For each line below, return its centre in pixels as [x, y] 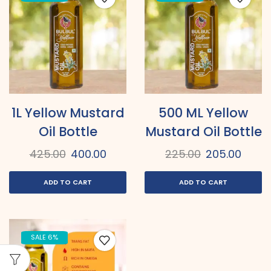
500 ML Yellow [203, 113]
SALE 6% [45, 237]
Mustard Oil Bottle [203, 132]
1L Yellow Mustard [68, 113]
